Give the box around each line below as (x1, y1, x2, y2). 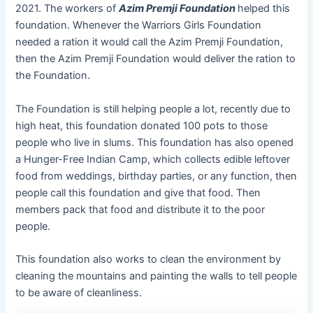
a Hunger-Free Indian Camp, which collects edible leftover (15, 152, 291, 166)
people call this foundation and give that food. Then (15, 186, 261, 199)
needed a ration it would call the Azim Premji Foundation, (15, 36, 284, 49)
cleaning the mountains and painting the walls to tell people (15, 269, 298, 282)
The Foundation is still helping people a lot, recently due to (15, 102, 291, 115)
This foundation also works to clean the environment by (15, 252, 282, 265)
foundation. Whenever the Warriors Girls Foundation (15, 19, 262, 32)
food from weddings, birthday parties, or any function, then (15, 169, 298, 182)
